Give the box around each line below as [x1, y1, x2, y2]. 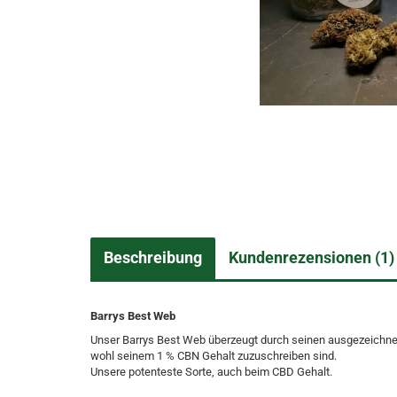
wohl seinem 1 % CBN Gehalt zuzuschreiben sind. [90, 349, 337, 362]
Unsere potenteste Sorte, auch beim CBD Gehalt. [90, 365, 332, 378]
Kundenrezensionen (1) [229, 248, 394, 267]
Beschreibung [104, 248, 202, 267]
